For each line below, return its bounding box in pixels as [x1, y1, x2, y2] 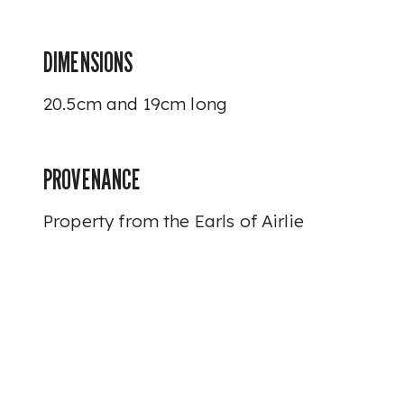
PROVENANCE [43, 163, 142, 196]
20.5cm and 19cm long [43, 93, 233, 115]
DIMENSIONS [43, 46, 133, 78]
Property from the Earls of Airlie [43, 210, 309, 232]
